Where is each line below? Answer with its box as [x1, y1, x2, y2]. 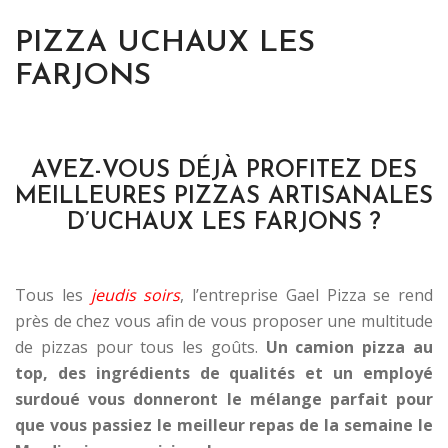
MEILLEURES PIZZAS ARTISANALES [15, 185, 433, 209]
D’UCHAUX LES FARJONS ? [67, 211, 381, 235]
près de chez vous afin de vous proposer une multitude [15, 310, 433, 332]
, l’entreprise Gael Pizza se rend [180, 284, 433, 306]
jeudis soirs [90, 284, 181, 306]
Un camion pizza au [265, 336, 434, 358]
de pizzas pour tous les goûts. [15, 336, 266, 358]
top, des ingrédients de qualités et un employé [15, 362, 433, 384]
